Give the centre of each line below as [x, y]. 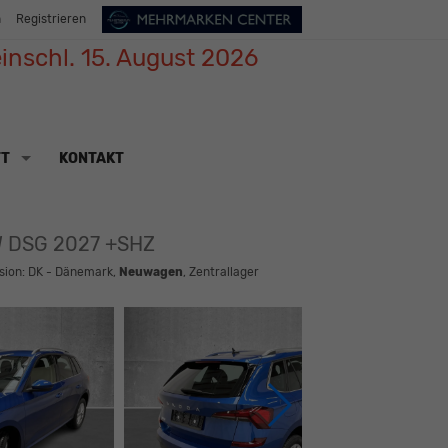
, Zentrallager [220, 272]
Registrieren [51, 19]
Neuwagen [150, 272]
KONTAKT [91, 158]
